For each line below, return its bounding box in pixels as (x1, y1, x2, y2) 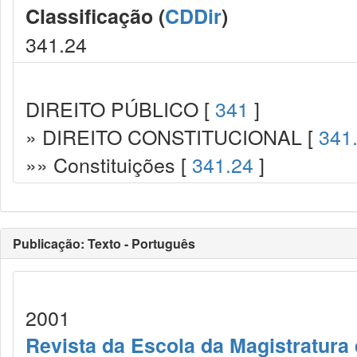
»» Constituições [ (25, 150, 192, 178)
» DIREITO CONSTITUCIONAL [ (25, 122, 319, 151)
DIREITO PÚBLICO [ (25, 94, 215, 123)
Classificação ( (25, 2, 165, 30)
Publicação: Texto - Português (13, 234, 195, 253)
